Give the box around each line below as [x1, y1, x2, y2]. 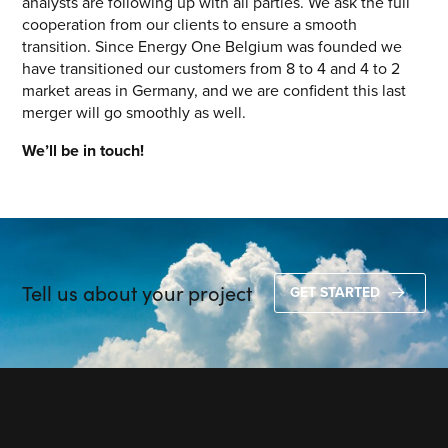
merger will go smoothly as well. [22, 100, 247, 124]
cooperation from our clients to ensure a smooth [22, 12, 358, 36]
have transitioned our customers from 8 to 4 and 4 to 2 [22, 56, 401, 80]
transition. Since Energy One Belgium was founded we [22, 34, 403, 58]
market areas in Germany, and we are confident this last [22, 78, 407, 102]
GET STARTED [289, 281, 380, 303]
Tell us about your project [22, 278, 253, 306]
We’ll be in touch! [22, 138, 145, 162]
